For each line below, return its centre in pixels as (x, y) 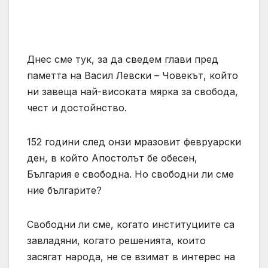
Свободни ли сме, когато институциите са (131, 224)
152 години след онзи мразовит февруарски (134, 141)
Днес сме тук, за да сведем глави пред (123, 59)
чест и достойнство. (77, 107)
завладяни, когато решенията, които (116, 240)
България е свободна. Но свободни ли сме (130, 174)
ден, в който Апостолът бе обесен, (112, 158)
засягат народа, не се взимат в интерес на (131, 256)
